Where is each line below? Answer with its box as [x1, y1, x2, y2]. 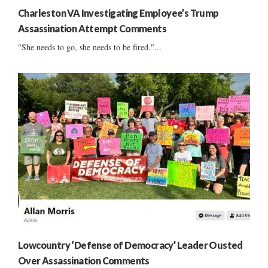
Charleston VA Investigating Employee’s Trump [18, 7, 219, 19]
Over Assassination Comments [18, 254, 150, 266]
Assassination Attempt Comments [18, 23, 166, 35]
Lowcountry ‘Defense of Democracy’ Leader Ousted [18, 239, 243, 251]
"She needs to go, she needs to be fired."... [18, 41, 162, 53]
